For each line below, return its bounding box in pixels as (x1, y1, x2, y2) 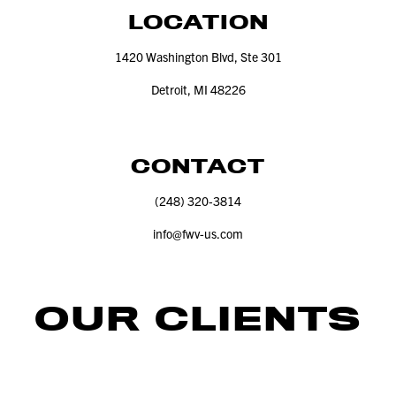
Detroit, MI (150, 81, 210, 98)
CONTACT (131, 155, 265, 179)
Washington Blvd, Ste (142, 49, 261, 65)
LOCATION (127, 11, 269, 34)
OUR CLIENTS (34, 298, 362, 339)
